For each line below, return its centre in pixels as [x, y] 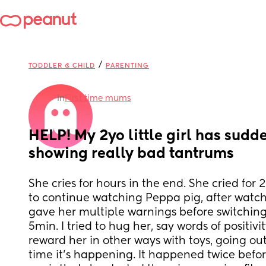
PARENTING [127, 66]
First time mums [98, 99]
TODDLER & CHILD [62, 66]
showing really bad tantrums [131, 154]
